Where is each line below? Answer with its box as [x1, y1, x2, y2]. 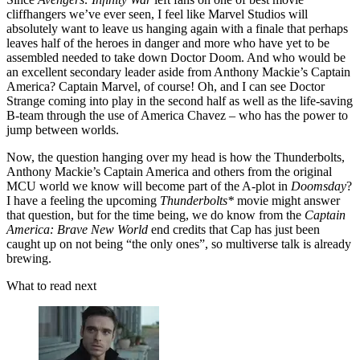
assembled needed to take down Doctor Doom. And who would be [6, 51, 346, 65]
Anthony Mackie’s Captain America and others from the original [6, 165, 332, 179]
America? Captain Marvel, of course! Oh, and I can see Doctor [6, 80, 325, 94]
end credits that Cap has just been [148, 223, 320, 237]
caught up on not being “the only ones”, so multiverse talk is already [6, 237, 351, 252]
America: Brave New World [6, 223, 148, 237]
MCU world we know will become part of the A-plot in [6, 179, 291, 194]
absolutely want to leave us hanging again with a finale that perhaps [6, 22, 348, 36]
